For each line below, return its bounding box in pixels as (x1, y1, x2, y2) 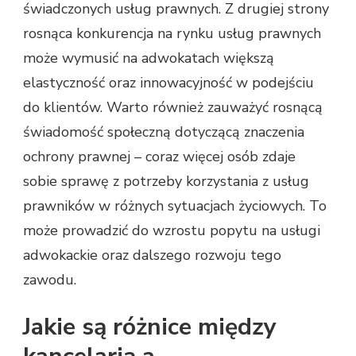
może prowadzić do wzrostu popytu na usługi (23, 221, 320, 241)
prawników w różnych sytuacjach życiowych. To (23, 196, 327, 216)
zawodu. (23, 270, 76, 290)
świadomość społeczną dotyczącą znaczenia (23, 122, 304, 142)
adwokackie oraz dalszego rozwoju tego (23, 246, 281, 265)
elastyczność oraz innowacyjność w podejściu (23, 73, 314, 93)
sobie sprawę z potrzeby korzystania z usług (23, 172, 309, 192)
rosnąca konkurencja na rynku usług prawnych (23, 24, 321, 44)
